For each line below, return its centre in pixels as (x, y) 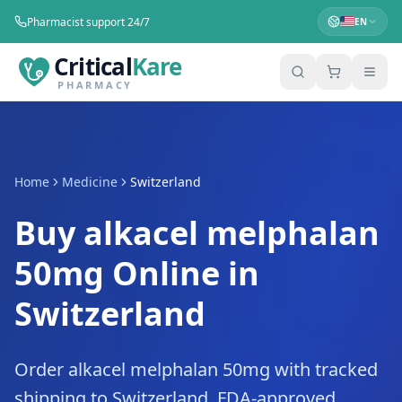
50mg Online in (137, 273)
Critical (93, 66)
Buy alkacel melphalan (197, 233)
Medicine (90, 182)
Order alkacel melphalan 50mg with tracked (196, 369)
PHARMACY (95, 84)
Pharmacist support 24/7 (88, 22)
